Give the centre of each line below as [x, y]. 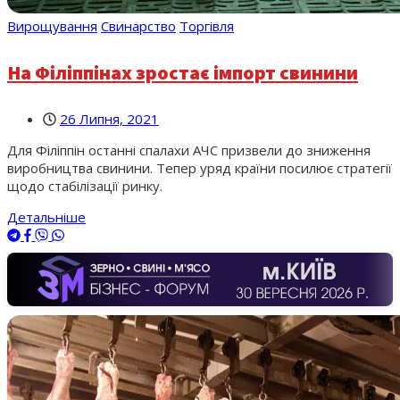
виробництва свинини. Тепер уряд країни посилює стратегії [200, 168]
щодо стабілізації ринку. [85, 186]
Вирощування [52, 25]
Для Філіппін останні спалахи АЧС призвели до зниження [189, 150]
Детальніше [46, 217]
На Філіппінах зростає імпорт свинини [183, 73]
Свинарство [138, 25]
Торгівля [207, 25]
